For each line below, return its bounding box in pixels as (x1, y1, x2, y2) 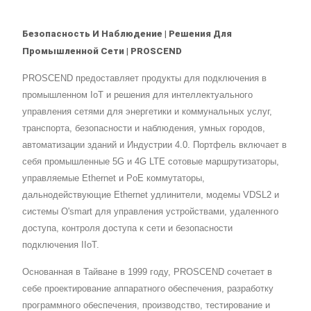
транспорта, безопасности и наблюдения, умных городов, (22, 123, 265, 134)
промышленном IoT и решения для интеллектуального (22, 90, 253, 101)
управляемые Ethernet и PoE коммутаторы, (22, 173, 205, 184)
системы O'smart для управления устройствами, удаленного (22, 206, 278, 217)
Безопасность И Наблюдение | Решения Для (22, 28, 232, 40)
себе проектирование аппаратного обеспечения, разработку (22, 283, 274, 294)
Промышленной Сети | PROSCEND (22, 46, 182, 57)
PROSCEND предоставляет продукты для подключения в (22, 73, 267, 84)
